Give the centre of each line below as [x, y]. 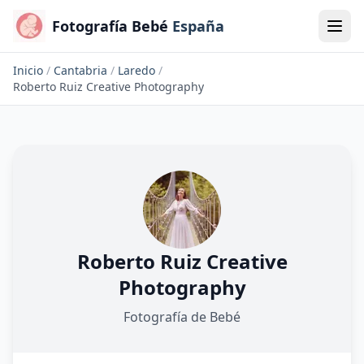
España [198, 26]
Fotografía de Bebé [182, 317]
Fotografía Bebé [110, 26]
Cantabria [80, 70]
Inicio [28, 70]
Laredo [136, 70]
